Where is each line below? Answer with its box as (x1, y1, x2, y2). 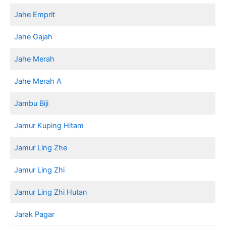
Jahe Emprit (14, 10, 55, 19)
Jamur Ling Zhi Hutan (14, 187, 88, 197)
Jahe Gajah (14, 32, 53, 41)
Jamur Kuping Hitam (14, 121, 84, 130)
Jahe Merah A (14, 76, 62, 86)
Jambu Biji (14, 98, 49, 108)
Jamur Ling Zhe (14, 143, 68, 152)
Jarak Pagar (14, 209, 55, 219)
